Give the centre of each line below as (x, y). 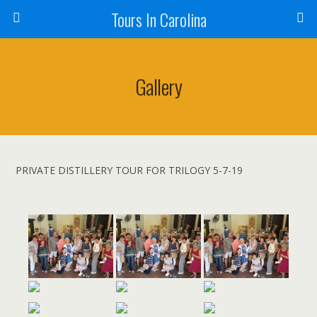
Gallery (158, 86)
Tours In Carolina (158, 19)
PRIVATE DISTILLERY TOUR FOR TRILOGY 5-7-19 (129, 170)
